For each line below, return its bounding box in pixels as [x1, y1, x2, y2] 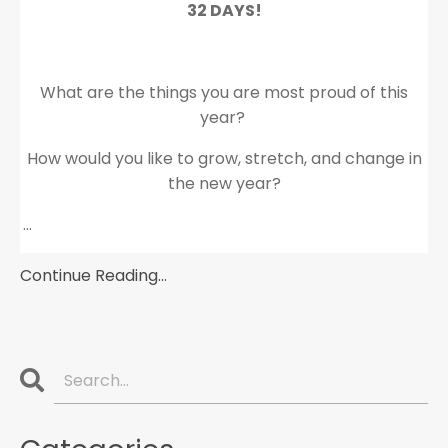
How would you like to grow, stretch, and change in [26, 147, 422, 170]
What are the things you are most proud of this [40, 81, 408, 104]
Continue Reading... [20, 264, 167, 287]
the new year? [167, 172, 281, 195]
